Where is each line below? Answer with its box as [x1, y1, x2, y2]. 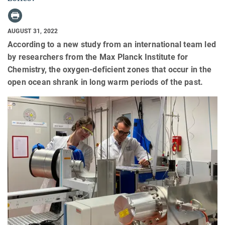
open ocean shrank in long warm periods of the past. [8, 77, 203, 87]
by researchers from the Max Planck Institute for [8, 52, 188, 62]
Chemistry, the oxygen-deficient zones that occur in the [8, 64, 212, 74]
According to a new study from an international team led [8, 39, 216, 49]
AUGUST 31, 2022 [8, 28, 58, 35]
